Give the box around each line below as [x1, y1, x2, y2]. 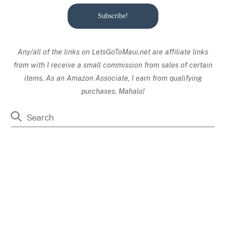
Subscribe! [98, 12, 128, 20]
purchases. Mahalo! [81, 86, 145, 95]
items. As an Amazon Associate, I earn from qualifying [24, 73, 202, 82]
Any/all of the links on [18, 47, 90, 56]
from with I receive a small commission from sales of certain [14, 60, 212, 69]
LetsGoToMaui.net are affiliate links [92, 47, 208, 56]
